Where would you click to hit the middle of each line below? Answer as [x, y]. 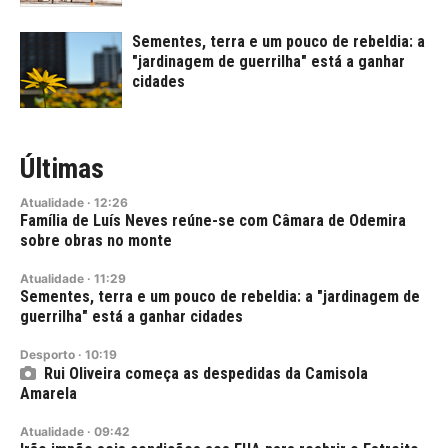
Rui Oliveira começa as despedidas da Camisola [206, 374]
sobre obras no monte [96, 241]
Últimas [62, 169]
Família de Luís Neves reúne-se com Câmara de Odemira [213, 221]
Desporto [47, 355]
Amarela [48, 394]
